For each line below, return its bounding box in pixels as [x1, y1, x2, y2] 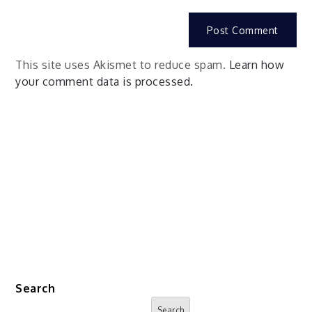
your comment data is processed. [15, 74, 194, 88]
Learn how [228, 57, 285, 72]
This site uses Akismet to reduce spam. [15, 57, 229, 72]
